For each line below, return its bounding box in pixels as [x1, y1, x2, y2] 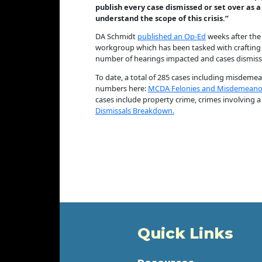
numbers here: [95, 83, 148, 94]
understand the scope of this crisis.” [95, 12, 230, 23]
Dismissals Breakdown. [95, 105, 174, 116]
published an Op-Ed [137, 31, 206, 42]
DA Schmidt [95, 31, 137, 42]
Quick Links [137, 224, 233, 243]
